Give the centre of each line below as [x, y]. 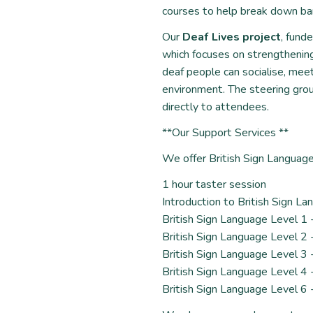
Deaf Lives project [232, 37]
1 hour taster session [214, 184]
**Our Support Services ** [225, 133]
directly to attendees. [216, 107]
